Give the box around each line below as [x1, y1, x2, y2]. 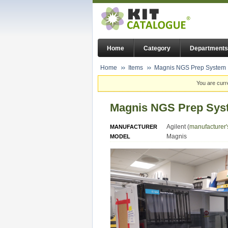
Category [144, 45, 170, 52]
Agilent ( [166, 123, 189, 130]
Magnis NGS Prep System [154, 64, 226, 71]
